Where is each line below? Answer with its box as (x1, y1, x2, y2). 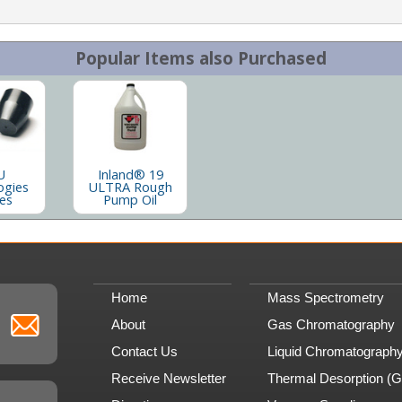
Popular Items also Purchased (75, 46, 327, 70)
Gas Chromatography (267, 316, 395, 332)
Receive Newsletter (111, 370, 226, 386)
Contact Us (111, 343, 178, 359)
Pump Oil (103, 189, 157, 208)
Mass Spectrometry (267, 289, 384, 305)
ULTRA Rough (88, 177, 172, 196)
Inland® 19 (97, 164, 163, 183)
